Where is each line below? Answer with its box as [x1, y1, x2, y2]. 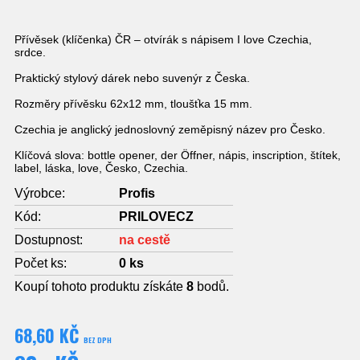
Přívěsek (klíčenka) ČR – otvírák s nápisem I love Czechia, [14, 33, 312, 47]
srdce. [14, 46, 46, 59]
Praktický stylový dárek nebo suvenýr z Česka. [14, 72, 250, 85]
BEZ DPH [84, 334, 112, 346]
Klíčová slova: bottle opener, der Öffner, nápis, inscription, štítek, [14, 149, 341, 162]
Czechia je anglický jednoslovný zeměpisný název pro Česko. [14, 123, 325, 137]
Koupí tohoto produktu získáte [14, 280, 186, 294]
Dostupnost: [14, 233, 83, 247]
